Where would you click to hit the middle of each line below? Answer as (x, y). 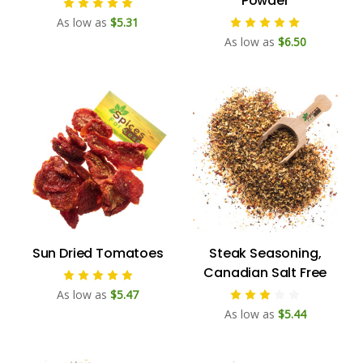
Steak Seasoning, (265, 253)
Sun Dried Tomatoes (98, 253)
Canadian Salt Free (265, 272)
